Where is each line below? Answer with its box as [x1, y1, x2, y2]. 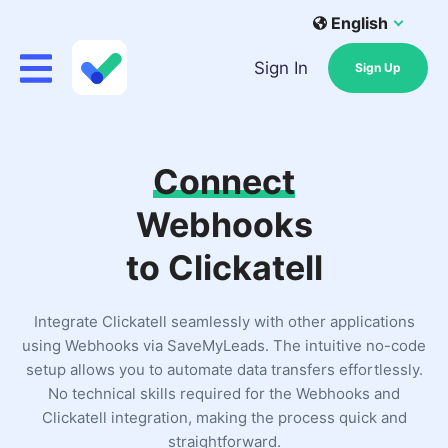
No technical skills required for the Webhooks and [48, 384, 400, 403]
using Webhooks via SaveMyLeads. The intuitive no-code [22, 336, 426, 355]
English [331, 12, 388, 33]
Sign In [254, 57, 308, 78]
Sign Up [355, 59, 401, 75]
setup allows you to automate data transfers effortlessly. [25, 360, 423, 379]
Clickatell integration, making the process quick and [41, 408, 407, 427]
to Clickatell [125, 247, 323, 288]
